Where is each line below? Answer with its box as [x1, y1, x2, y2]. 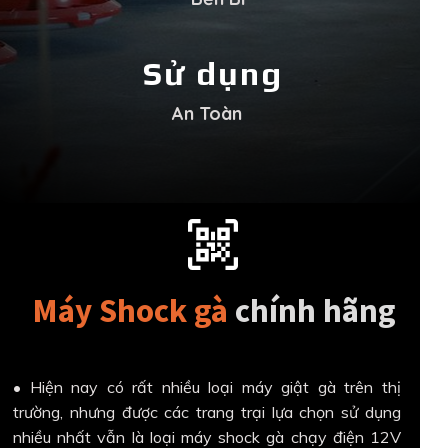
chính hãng [235, 289, 396, 331]
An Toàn [171, 102, 242, 125]
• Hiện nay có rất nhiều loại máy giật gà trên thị [13, 376, 401, 397]
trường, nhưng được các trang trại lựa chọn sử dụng [13, 401, 401, 422]
